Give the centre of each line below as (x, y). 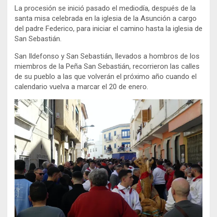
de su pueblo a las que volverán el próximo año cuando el (106, 77)
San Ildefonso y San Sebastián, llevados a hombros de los (107, 56)
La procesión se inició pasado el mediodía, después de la (105, 8)
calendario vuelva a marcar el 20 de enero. (81, 87)
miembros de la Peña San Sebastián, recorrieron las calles (107, 67)
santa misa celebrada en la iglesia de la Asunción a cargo (106, 19)
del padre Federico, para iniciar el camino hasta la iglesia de (108, 29)
